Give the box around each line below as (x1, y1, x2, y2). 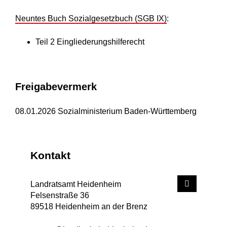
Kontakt (30, 149, 70, 161)
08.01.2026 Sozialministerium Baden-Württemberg (15, 107, 197, 116)
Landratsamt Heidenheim (30, 180, 121, 188)
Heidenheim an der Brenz (55, 202, 147, 211)
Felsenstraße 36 (30, 191, 89, 200)
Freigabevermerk (15, 81, 97, 92)
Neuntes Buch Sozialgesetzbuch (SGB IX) (15, 14, 167, 23)
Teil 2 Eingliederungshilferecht (35, 37, 144, 46)
